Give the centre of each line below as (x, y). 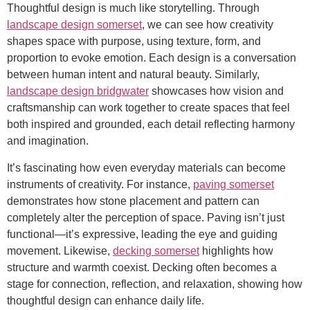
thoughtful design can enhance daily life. (106, 300)
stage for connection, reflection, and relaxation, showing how (155, 284)
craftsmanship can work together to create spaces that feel (148, 108)
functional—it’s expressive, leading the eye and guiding (142, 234)
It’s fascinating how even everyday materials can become (146, 167)
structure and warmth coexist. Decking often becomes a (142, 267)
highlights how (236, 250)
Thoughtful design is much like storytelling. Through (133, 8)
